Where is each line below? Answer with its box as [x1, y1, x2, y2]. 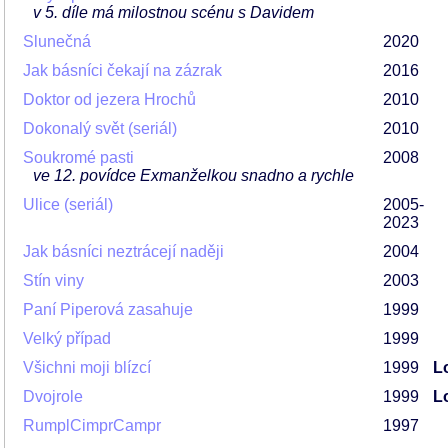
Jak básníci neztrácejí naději [23, 243, 224, 260]
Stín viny [23, 272, 84, 289]
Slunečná [23, 33, 91, 50]
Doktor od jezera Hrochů [23, 91, 196, 108]
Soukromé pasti [23, 149, 134, 166]
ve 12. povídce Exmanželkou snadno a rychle [33, 167, 354, 184]
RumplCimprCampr [23, 417, 161, 434]
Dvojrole [23, 388, 83, 405]
